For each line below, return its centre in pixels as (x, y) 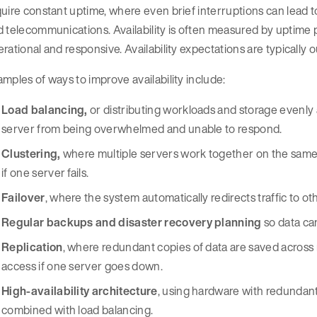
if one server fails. (45, 172)
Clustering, (32, 153)
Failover (23, 197)
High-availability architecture (80, 290)
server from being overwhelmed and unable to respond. (142, 128)
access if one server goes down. (82, 266)
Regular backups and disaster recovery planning (132, 222)
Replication (32, 247)
